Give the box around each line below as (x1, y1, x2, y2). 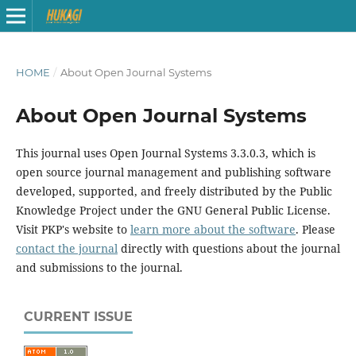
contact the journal (15, 240, 118, 256)
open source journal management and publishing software (15, 164, 331, 180)
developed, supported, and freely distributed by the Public (15, 183, 332, 199)
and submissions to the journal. (15, 259, 183, 275)
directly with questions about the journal (117, 240, 340, 256)
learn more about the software (130, 221, 296, 237)
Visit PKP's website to (15, 221, 130, 237)
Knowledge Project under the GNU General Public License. (15, 202, 331, 218)
